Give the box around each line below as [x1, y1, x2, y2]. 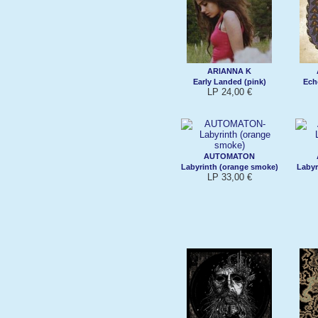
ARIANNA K [207, 66, 251, 75]
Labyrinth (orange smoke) [180, 162, 278, 171]
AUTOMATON [204, 151, 255, 160]
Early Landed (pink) [192, 77, 266, 86]
